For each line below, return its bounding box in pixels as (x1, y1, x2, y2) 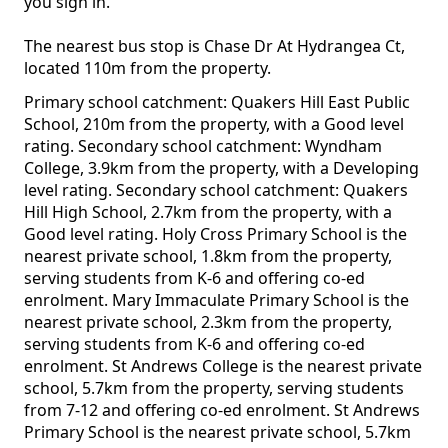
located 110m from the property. (24, 57, 271, 80)
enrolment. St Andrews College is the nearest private (24, 355, 422, 378)
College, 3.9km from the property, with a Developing (24, 157, 419, 180)
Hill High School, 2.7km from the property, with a (24, 201, 392, 224)
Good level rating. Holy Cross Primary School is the (24, 223, 407, 246)
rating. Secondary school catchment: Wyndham (24, 135, 382, 158)
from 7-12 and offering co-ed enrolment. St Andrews (24, 399, 420, 422)
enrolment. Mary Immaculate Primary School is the (24, 289, 409, 312)
